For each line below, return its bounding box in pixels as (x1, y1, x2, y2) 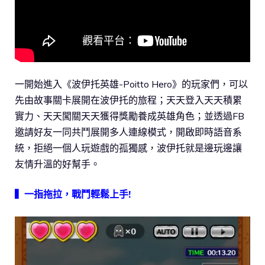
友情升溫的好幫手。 (15, 157, 100, 170)
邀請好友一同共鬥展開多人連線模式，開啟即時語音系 (15, 125, 242, 138)
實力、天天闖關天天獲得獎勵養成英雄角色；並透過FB (15, 109, 244, 122)
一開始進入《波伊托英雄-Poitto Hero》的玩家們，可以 (15, 77, 248, 90)
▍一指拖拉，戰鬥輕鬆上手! (15, 188, 131, 200)
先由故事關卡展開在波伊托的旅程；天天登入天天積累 (15, 93, 242, 106)
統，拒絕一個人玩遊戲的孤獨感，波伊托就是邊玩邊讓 (15, 141, 242, 154)
